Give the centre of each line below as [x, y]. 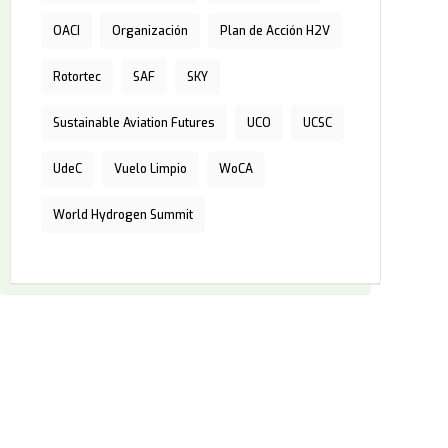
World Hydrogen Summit [122, 215]
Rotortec [76, 77]
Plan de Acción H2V [274, 31]
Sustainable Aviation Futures [133, 123]
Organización [149, 31]
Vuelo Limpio [150, 169]
